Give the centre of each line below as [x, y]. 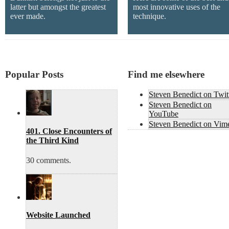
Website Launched [58, 215]
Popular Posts [34, 74]
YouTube [164, 114]
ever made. [28, 16]
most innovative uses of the [177, 7]
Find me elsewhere [166, 74]
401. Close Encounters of [69, 131]
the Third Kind [52, 140]
